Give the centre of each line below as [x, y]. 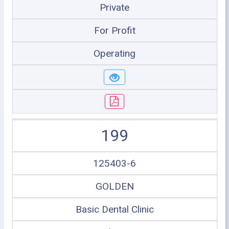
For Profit [114, 30]
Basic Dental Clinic [114, 209]
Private [114, 7]
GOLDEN [114, 186]
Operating [114, 53]
